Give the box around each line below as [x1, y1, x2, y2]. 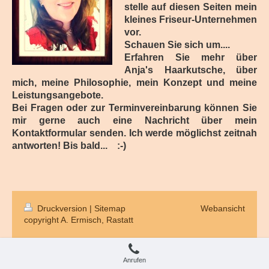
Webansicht [201, 203, 245, 213]
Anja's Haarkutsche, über [124, 64, 257, 75]
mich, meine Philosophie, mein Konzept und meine [12, 77, 257, 88]
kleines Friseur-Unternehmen [124, 14, 257, 25]
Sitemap [94, 203, 125, 213]
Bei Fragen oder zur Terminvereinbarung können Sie [12, 102, 257, 113]
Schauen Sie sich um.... [124, 39, 230, 50]
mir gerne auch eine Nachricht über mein [12, 115, 257, 125]
